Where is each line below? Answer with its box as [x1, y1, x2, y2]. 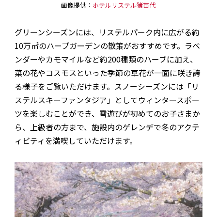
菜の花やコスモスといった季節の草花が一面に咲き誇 [14, 66, 201, 78]
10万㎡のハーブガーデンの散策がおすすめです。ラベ [14, 39, 200, 51]
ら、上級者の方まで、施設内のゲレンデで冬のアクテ [14, 121, 200, 133]
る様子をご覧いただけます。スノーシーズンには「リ [14, 80, 199, 92]
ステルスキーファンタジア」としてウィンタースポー [14, 93, 200, 106]
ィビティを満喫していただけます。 [14, 134, 137, 146]
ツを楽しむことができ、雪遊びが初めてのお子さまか [14, 107, 200, 119]
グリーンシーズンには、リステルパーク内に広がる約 [14, 26, 200, 38]
